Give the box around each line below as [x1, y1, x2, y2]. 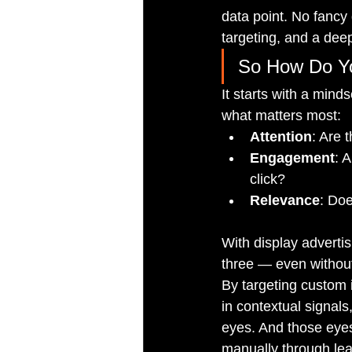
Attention [250, 129, 312, 145]
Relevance [250, 192, 320, 209]
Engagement [250, 150, 335, 167]
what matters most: [222, 108, 341, 124]
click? [250, 171, 285, 188]
